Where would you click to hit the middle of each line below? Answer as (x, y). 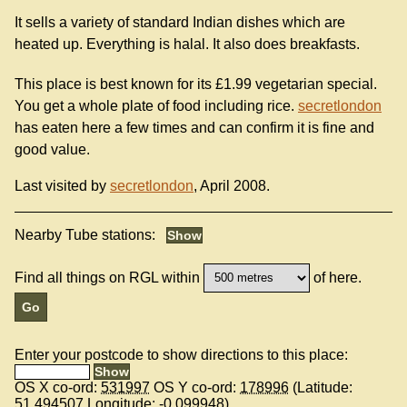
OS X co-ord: (58, 387)
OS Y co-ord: (195, 387)
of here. (336, 277)
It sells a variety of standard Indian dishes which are (180, 23)
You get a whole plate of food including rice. (156, 105)
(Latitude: (321, 387)
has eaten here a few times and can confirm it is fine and (194, 127)
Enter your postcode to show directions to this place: (181, 354)
